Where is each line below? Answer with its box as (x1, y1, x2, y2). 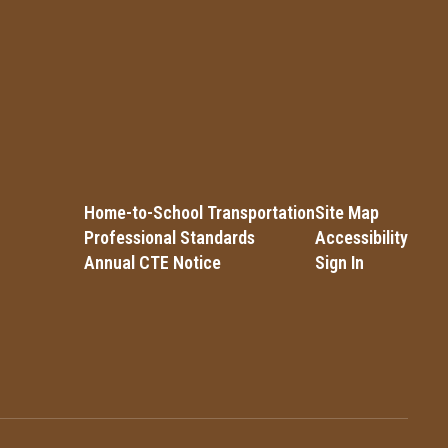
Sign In (314, 252, 364, 273)
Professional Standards (83, 227, 255, 248)
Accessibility (314, 227, 408, 248)
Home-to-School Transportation (83, 202, 315, 223)
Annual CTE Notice (83, 252, 221, 273)
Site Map (314, 202, 379, 223)
